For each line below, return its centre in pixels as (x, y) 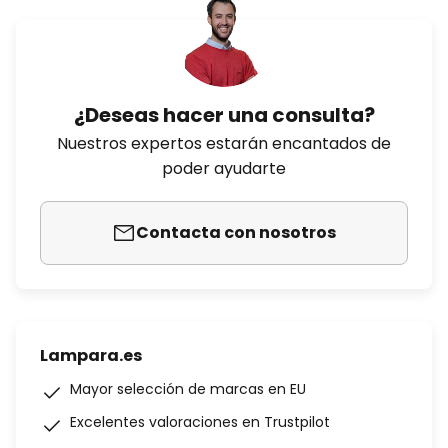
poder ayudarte (224, 168)
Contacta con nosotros (236, 232)
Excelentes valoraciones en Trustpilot (200, 422)
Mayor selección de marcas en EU (188, 389)
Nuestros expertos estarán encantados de (224, 143)
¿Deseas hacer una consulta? (224, 115)
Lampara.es (91, 355)
